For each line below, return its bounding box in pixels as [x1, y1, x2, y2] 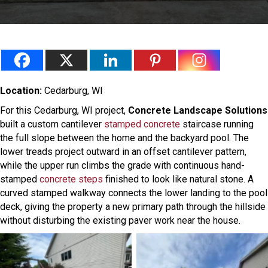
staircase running [180, 118, 254, 130]
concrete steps [39, 173, 103, 185]
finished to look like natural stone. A [103, 173, 254, 185]
